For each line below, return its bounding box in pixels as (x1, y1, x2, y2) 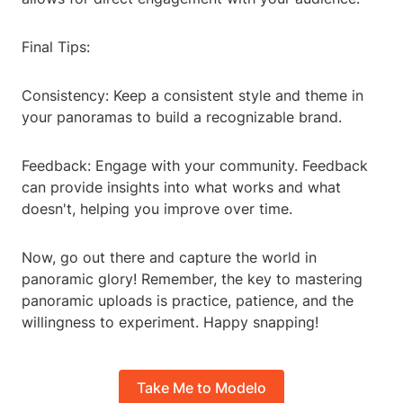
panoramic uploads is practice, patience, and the (22, 291, 354, 310)
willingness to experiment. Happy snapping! (22, 313, 318, 332)
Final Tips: (22, 38, 90, 57)
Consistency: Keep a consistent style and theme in (22, 86, 363, 105)
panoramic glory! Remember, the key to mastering (22, 270, 363, 289)
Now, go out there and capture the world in (22, 248, 317, 267)
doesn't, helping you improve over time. (22, 200, 292, 219)
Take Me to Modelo (137, 378, 266, 397)
